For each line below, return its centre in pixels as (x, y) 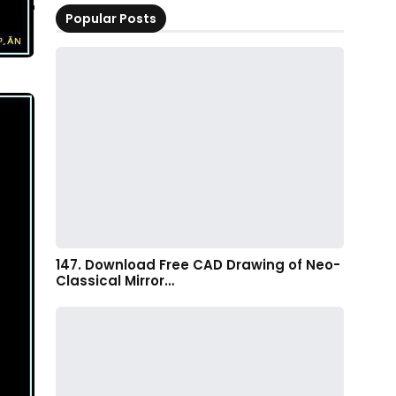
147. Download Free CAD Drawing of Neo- (198, 264)
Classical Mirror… (115, 280)
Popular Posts (111, 18)
